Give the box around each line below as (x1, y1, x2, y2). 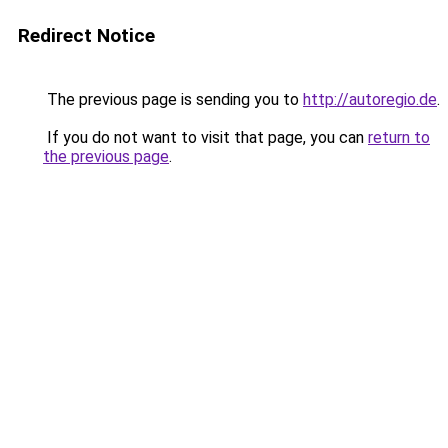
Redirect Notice (18, 24, 155, 47)
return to (368, 128, 430, 147)
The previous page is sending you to (43, 90, 303, 109)
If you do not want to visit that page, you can (43, 128, 368, 147)
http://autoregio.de (303, 90, 437, 109)
